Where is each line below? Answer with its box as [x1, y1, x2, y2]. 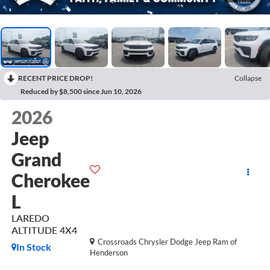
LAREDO [11, 212, 49, 224]
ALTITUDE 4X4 [11, 224, 77, 236]
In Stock [16, 241, 51, 253]
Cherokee [11, 169, 90, 192]
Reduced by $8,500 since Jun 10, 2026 [20, 86, 142, 96]
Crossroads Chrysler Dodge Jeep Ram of [98, 237, 237, 247]
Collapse [234, 73, 262, 83]
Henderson [89, 248, 128, 258]
